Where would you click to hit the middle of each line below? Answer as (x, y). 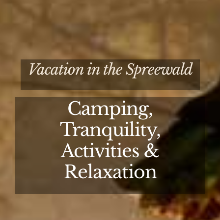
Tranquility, (110, 130)
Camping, (110, 109)
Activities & (110, 151)
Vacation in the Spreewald (110, 69)
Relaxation (110, 172)
